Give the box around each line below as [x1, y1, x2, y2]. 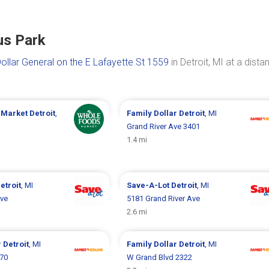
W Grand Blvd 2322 [126, 253, 192, 262]
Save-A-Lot [126, 181, 171, 190]
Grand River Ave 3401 [126, 122, 200, 131]
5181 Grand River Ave [126, 194, 200, 203]
